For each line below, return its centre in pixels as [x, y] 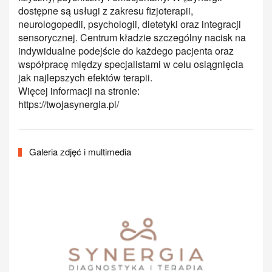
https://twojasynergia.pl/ [69, 104]
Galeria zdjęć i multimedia [79, 152]
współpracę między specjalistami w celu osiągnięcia [131, 64]
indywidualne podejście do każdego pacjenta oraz [126, 51]
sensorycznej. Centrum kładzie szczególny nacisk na [132, 38]
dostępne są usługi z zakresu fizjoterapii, [106, 11]
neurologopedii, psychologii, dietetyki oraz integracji [130, 24]
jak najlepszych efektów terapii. [85, 78]
